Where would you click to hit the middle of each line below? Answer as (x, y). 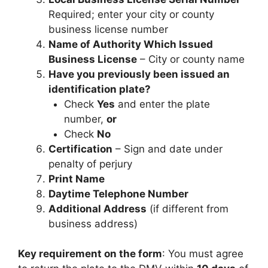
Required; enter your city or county (131, 14)
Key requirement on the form (90, 254)
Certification (80, 149)
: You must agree (203, 254)
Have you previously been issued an (139, 74)
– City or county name (191, 59)
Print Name (77, 179)
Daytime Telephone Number (118, 194)
